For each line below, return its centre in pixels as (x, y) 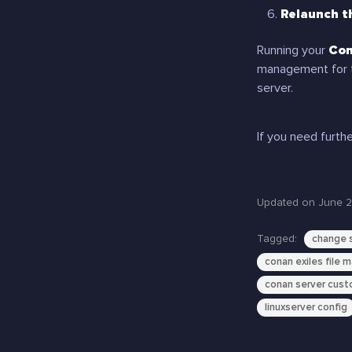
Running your (293, 50)
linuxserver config (306, 307)
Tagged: (279, 238)
